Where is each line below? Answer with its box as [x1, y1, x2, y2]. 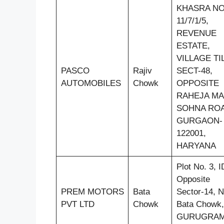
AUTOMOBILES [60, 78, 121, 88]
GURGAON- [176, 115, 222, 125]
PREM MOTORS [60, 186, 124, 196]
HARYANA [176, 140, 216, 150]
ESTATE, [176, 40, 210, 50]
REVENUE [176, 28, 216, 38]
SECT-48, [176, 65, 212, 75]
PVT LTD [60, 199, 94, 209]
